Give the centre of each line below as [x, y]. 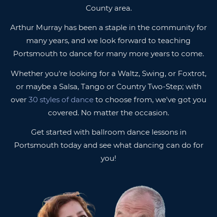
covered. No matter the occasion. [108, 112]
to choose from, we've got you [150, 99]
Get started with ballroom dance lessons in [108, 132]
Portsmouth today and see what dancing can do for [108, 145]
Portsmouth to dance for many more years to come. [108, 54]
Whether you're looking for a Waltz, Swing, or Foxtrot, [108, 73]
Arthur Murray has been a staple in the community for [108, 28]
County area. [108, 8]
